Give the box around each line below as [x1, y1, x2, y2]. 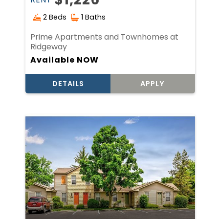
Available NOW [30, 54, 99, 66]
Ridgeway [30, 41, 67, 52]
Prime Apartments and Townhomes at [30, 31, 179, 43]
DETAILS [52, 78, 84, 88]
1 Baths [81, 12, 106, 22]
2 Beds [43, 12, 67, 22]
